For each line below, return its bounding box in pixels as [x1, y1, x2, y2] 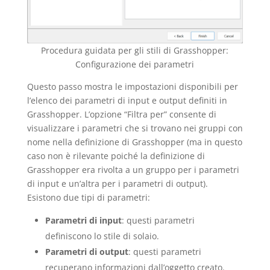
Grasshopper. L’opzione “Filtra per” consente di [27, 108, 216, 120]
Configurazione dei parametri [75, 58, 195, 70]
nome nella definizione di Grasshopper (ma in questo [27, 136, 242, 148]
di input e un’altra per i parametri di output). [27, 177, 208, 189]
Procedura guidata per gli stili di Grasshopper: [41, 44, 229, 56]
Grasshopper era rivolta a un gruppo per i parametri [27, 163, 239, 175]
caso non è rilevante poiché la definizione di [27, 149, 205, 162]
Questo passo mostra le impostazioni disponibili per [27, 80, 238, 92]
